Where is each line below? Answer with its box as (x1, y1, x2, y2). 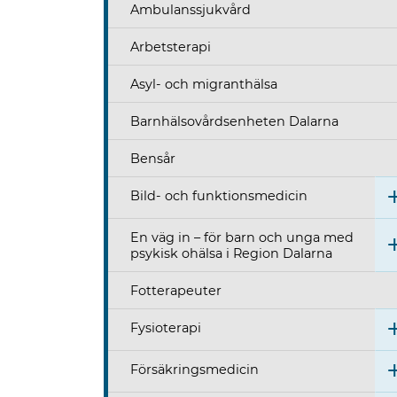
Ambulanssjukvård (130, 2, 251, 19)
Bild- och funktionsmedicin (130, 188, 307, 205)
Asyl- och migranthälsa (130, 76, 277, 93)
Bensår (130, 151, 175, 167)
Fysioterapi (130, 320, 201, 337)
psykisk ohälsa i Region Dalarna (130, 245, 332, 262)
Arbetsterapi (130, 39, 211, 56)
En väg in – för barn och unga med (130, 230, 354, 246)
